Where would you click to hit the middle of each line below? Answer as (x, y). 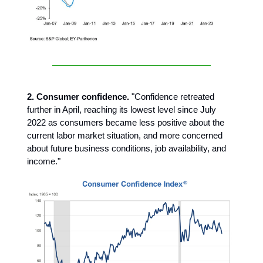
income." (44, 161)
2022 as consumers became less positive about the (126, 122)
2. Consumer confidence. (78, 96)
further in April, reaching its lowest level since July (122, 109)
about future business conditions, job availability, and (127, 148)
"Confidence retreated (172, 96)
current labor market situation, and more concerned (125, 135)
